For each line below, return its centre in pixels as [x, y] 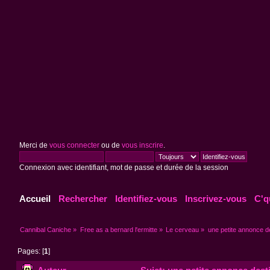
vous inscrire [142, 145]
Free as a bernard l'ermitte [118, 229]
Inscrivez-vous [216, 199]
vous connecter [74, 145]
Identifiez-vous [146, 199]
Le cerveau [183, 229]
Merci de [34, 145]
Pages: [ [31, 252]
